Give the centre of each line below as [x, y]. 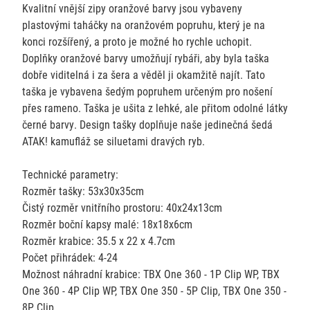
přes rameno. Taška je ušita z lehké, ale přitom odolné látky [155, 107]
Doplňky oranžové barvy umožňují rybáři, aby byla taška [145, 57]
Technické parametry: [70, 174]
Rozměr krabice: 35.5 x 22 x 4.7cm [98, 240]
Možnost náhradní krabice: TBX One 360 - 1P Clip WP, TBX [151, 273]
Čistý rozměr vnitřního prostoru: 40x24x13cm [122, 207]
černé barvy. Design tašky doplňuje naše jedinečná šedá [147, 124]
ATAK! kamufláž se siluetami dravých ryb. [113, 140]
